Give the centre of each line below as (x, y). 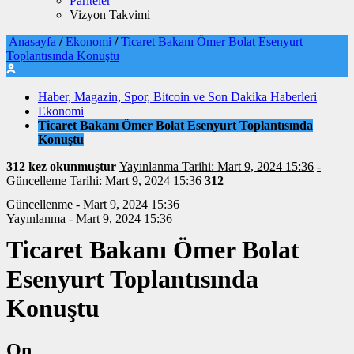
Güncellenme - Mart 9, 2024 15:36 (93, 204)
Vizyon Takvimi (110, 15)
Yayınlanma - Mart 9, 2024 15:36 (89, 218)
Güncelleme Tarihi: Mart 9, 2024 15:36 (104, 181)
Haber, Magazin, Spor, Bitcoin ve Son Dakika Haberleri (177, 97)
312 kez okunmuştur (63, 166)
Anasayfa (32, 41)
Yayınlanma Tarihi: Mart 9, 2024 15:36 (217, 166)
